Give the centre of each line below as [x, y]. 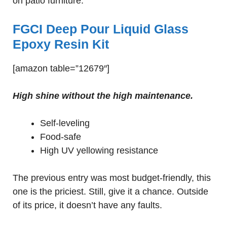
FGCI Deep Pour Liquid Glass [101, 29]
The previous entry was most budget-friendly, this [112, 178]
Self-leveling [65, 123]
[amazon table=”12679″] [61, 68]
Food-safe [61, 137]
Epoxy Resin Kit [61, 44]
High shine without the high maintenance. [103, 96]
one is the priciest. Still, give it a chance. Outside [110, 192]
